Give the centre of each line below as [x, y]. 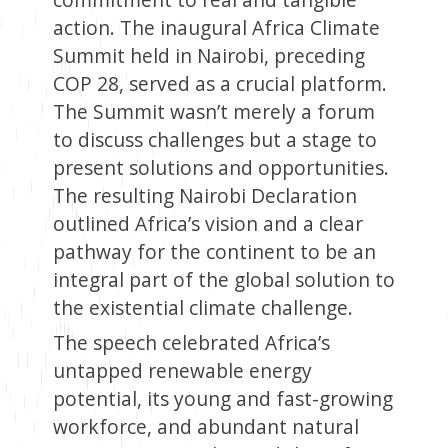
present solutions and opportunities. [220, 168]
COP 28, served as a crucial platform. [219, 84]
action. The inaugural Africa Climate [216, 28]
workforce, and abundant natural [205, 427]
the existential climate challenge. [202, 308]
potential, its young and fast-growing [222, 399]
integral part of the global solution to [223, 280]
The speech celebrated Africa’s [191, 343]
